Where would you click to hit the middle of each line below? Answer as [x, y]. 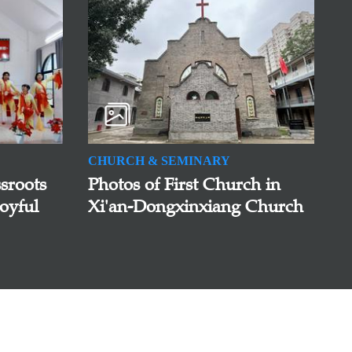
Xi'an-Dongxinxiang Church [195, 207]
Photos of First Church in [184, 185]
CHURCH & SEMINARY [159, 161]
